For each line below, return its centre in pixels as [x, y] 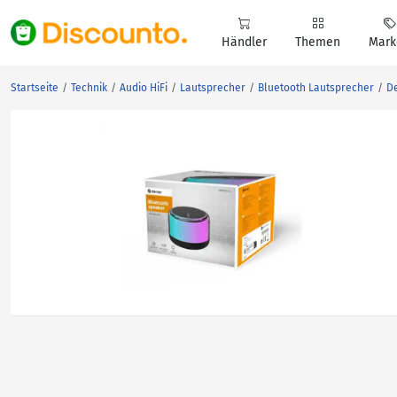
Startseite [35, 88]
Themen [318, 42]
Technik [89, 88]
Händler [244, 42]
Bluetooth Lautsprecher [316, 88]
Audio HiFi [144, 88]
